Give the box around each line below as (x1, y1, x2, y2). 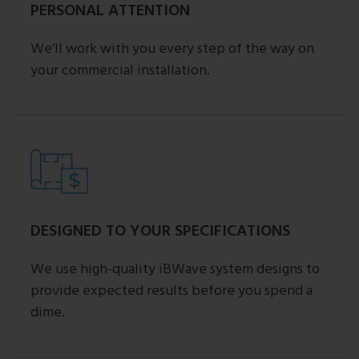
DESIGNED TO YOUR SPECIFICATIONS (30, 217, 290, 242)
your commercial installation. (30, 58, 210, 81)
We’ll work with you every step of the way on (30, 37, 314, 59)
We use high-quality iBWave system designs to (30, 257, 320, 280)
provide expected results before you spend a (30, 279, 313, 301)
